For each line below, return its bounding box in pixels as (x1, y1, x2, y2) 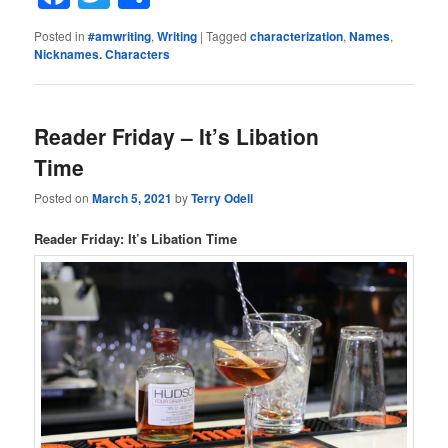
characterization (250, 26, 344, 45)
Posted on (34, 189, 93, 207)
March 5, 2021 (92, 189, 173, 208)
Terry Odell (191, 189, 254, 208)
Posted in (34, 26, 86, 44)
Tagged (206, 26, 248, 44)
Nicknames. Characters (34, 44, 171, 63)
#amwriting (88, 26, 152, 45)
